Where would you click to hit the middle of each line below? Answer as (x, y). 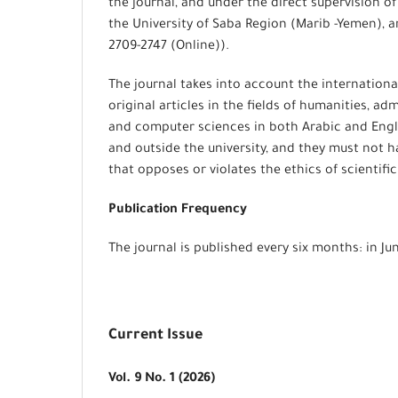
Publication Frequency (178, 211)
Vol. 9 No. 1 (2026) (162, 380)
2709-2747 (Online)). (169, 48)
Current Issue (155, 336)
